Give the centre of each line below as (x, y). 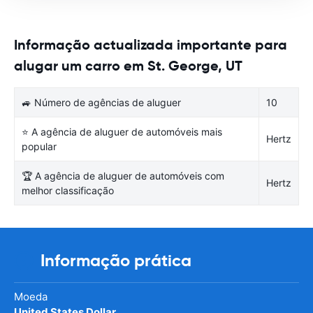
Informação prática (116, 260)
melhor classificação (68, 190)
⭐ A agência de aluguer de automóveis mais (122, 131)
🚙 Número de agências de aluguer (101, 102)
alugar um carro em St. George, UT (128, 65)
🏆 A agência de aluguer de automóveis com (123, 175)
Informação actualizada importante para (151, 44)
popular (39, 146)
